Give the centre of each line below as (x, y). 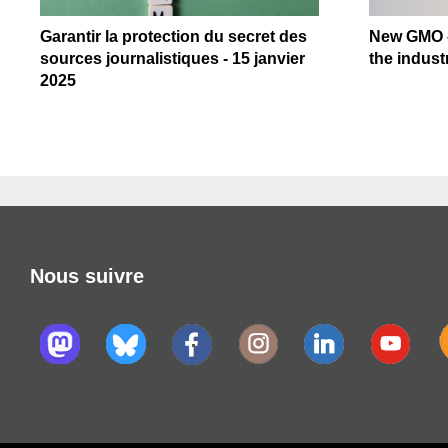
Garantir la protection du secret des (173, 36)
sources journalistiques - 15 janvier (172, 58)
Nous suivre (87, 276)
